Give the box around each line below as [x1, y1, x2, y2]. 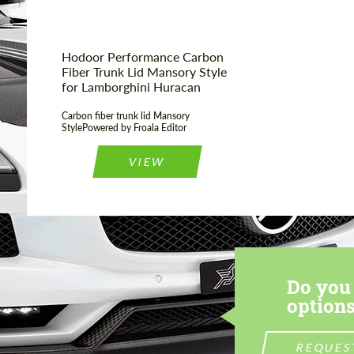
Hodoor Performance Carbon [62, 49, 224, 65]
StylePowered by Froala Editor [62, 122, 186, 134]
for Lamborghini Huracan [62, 79, 201, 95]
